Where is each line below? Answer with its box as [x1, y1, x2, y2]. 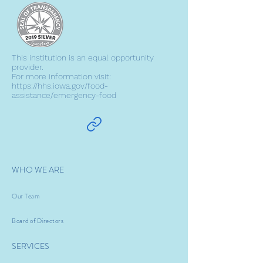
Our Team [12, 191, 40, 201]
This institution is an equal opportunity [12, 53, 154, 62]
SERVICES [12, 240, 49, 252]
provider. [12, 62, 46, 72]
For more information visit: [12, 72, 111, 81]
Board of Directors [12, 216, 64, 225]
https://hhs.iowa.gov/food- [12, 81, 108, 90]
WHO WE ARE [12, 164, 64, 176]
